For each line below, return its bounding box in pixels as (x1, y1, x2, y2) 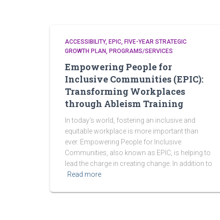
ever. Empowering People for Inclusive (65, 138, 181, 146)
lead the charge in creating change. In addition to (65, 160, 212, 167)
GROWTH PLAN (65, 48, 106, 55)
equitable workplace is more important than (65, 127, 198, 135)
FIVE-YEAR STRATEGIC (124, 38, 187, 45)
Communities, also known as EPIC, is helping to (65, 149, 211, 157)
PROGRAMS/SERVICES (109, 48, 173, 55)
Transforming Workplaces (65, 85, 185, 97)
